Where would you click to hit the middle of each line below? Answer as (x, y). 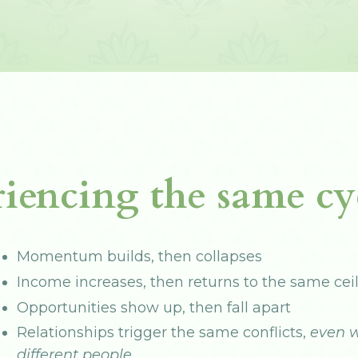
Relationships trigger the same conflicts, (164, 333)
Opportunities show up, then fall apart (154, 307)
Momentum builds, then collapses (140, 257)
